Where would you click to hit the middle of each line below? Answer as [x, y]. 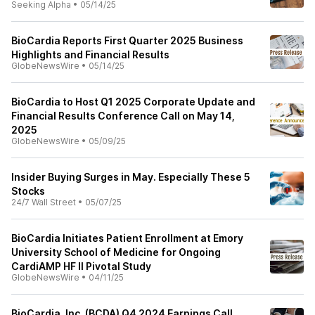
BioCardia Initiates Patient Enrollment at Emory [127, 238]
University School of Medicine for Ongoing [116, 252]
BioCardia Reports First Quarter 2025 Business [127, 40]
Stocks [28, 191]
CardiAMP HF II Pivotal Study [81, 266]
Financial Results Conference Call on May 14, [123, 116]
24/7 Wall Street [44, 202]
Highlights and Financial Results [90, 54]
